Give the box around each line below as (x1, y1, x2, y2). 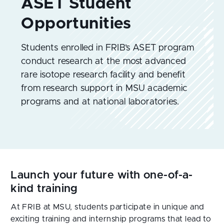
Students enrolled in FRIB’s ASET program (21, 43, 194, 52)
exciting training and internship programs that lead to (10, 215, 211, 223)
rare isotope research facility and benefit (21, 70, 185, 79)
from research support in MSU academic (21, 84, 187, 93)
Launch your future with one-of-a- (10, 170, 193, 181)
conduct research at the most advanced (21, 57, 186, 66)
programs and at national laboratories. (21, 97, 179, 106)
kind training (10, 183, 78, 194)
